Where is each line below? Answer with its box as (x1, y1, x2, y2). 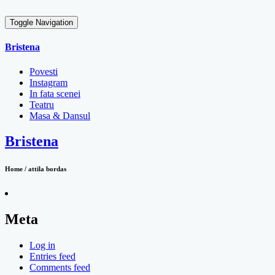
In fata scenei (29, 88, 80, 99)
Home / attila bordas (5, 165, 66, 173)
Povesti (29, 66, 58, 77)
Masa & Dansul (29, 110, 90, 121)
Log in (29, 240, 55, 251)
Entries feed (29, 251, 76, 262)
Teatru (29, 99, 54, 110)
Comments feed (29, 262, 90, 273)
